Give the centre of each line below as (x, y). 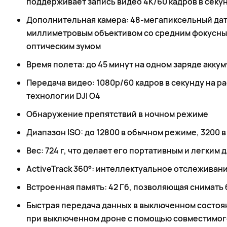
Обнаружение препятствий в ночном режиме (117, 114)
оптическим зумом (64, 46)
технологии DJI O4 (63, 96)
